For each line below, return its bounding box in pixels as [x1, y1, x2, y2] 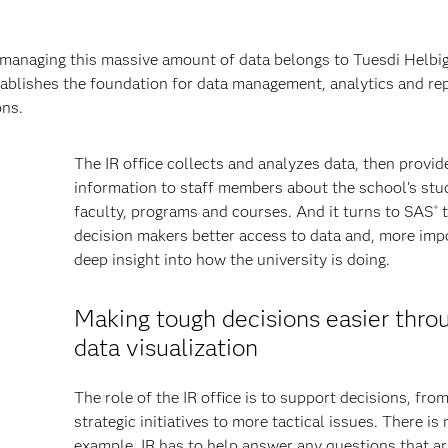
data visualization [74, 333, 258, 362]
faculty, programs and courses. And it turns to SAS [74, 202, 433, 221]
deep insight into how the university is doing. [74, 250, 390, 269]
